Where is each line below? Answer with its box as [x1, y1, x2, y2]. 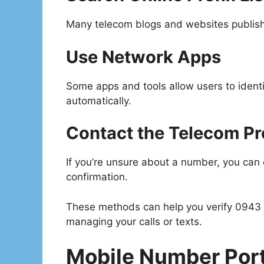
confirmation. [66, 171, 128, 183]
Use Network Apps [66, 46, 221, 67]
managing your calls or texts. [66, 215, 202, 227]
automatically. [66, 94, 131, 107]
